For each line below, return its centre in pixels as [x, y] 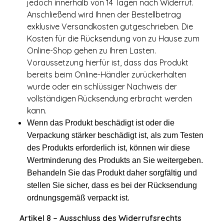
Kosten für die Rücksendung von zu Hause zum [113, 38]
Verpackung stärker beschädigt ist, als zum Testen [115, 135]
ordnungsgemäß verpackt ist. [78, 198]
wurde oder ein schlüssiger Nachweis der [102, 86]
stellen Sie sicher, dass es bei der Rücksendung [112, 185]
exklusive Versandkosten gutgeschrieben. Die [110, 26]
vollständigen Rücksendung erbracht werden [109, 98]
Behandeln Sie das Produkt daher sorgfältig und [112, 173]
